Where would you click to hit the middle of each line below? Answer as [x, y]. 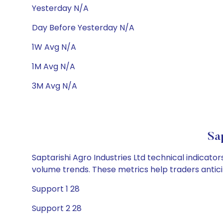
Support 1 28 [56, 189]
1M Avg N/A [54, 66]
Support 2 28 [57, 208]
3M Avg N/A [55, 86]
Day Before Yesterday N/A [83, 28]
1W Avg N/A [54, 47]
